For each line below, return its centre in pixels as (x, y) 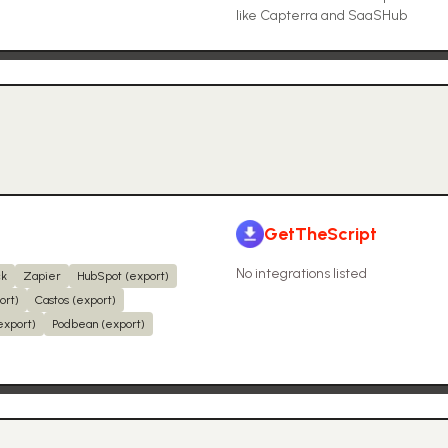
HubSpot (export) (123, 276)
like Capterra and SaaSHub (321, 15)
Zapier (42, 276)
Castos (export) (75, 300)
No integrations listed (301, 273)
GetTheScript (320, 234)
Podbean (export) (98, 324)
